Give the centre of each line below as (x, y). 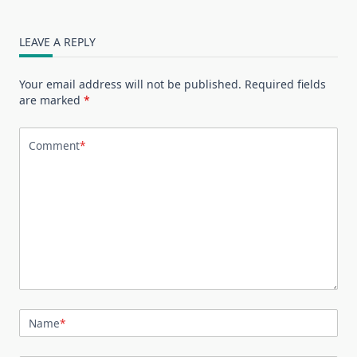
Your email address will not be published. (130, 84)
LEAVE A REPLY (57, 42)
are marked (51, 100)
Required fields (285, 84)
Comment (54, 145)
